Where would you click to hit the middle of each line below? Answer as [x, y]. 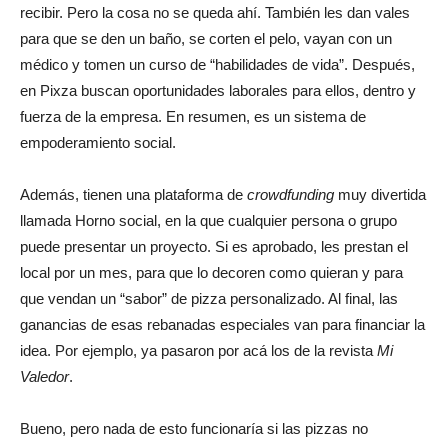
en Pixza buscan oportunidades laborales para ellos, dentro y [218, 91]
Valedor [44, 377]
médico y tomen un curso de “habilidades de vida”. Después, [217, 65]
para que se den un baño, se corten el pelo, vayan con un [206, 39]
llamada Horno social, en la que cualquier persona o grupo [208, 221]
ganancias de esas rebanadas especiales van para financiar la [222, 325]
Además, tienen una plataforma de [133, 195]
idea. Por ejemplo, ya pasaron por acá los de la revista [198, 351]
